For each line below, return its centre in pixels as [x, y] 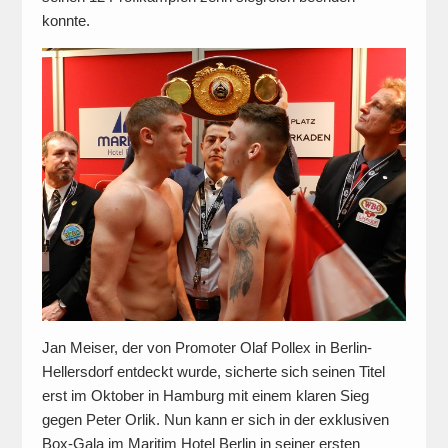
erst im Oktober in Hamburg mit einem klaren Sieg [205, 396]
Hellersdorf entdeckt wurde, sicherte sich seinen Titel [213, 372]
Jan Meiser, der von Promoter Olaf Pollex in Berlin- [206, 348]
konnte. [65, 20]
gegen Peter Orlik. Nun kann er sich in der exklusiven [215, 420]
